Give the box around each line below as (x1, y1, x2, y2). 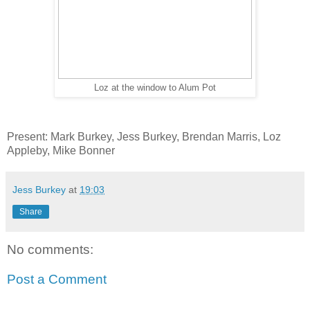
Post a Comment (7, 272, 107, 287)
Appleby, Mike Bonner (7, 145, 115, 157)
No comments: (7, 241, 93, 257)
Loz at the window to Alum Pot (94, 82, 216, 93)
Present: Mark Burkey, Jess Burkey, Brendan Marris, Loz (7, 131, 281, 143)
